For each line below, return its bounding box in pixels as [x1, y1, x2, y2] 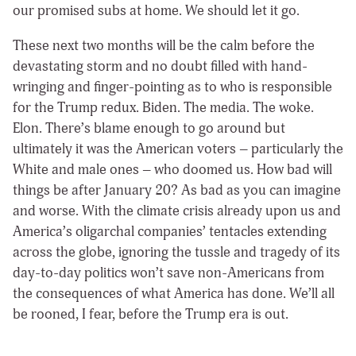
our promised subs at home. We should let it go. [13, 2, 300, 21]
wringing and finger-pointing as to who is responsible [13, 77, 332, 96]
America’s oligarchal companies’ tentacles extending [13, 222, 327, 241]
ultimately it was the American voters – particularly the [13, 139, 343, 158]
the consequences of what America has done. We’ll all [13, 284, 335, 303]
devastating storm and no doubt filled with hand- [13, 56, 308, 75]
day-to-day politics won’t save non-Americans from [13, 263, 324, 282]
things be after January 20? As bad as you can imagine [13, 180, 341, 199]
